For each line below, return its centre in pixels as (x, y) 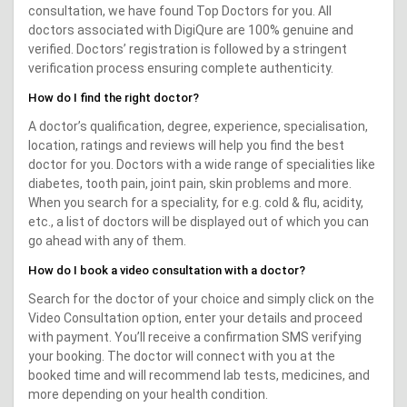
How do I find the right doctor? (114, 97)
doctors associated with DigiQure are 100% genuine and (191, 30)
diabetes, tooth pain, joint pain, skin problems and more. (190, 183)
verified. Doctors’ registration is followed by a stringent (188, 49)
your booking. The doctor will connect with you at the (182, 356)
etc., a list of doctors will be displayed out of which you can (199, 221)
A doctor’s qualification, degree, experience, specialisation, (198, 126)
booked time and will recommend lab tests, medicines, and (199, 375)
